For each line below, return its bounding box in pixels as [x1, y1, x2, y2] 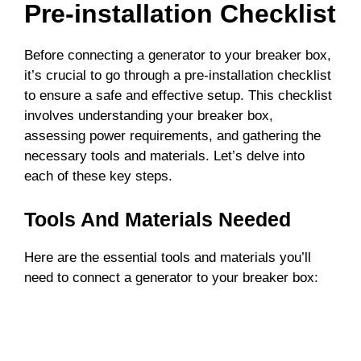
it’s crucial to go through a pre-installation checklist [24, 68, 331, 84]
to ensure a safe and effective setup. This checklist [24, 88, 332, 104]
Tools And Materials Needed [24, 207, 291, 230]
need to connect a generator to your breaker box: [24, 269, 318, 285]
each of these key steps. [24, 168, 172, 185]
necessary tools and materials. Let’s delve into [24, 148, 305, 164]
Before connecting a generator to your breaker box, [24, 48, 331, 64]
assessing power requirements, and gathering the [24, 128, 321, 144]
